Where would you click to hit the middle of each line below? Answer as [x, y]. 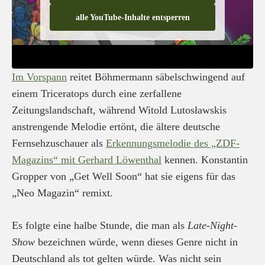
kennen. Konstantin [205, 160]
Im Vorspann [39, 77]
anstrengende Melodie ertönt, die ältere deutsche [116, 127]
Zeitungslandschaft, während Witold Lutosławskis [119, 110]
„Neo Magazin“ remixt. [62, 193]
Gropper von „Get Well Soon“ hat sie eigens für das [124, 176]
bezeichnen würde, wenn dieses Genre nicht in [136, 242]
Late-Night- [212, 225]
